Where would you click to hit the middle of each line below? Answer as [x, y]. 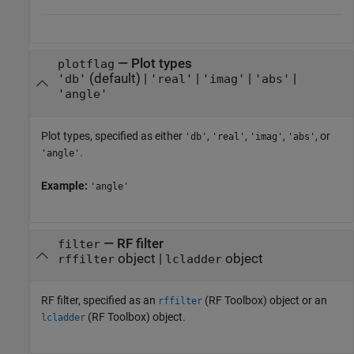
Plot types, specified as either [113, 136]
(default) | [118, 79]
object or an [297, 300]
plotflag [86, 64]
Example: [66, 185]
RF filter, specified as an [100, 300]
